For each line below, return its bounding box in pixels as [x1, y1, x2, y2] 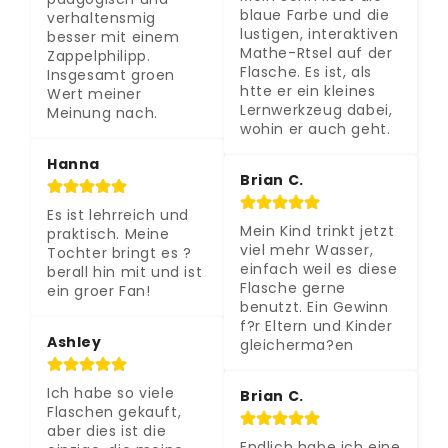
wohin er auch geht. [240, 118, 391, 139]
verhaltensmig [47, 8, 156, 29]
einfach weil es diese [240, 258, 398, 279]
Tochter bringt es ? [47, 243, 192, 264]
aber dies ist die [47, 421, 167, 442]
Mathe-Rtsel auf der [240, 42, 393, 63]
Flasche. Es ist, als [240, 61, 372, 82]
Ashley [47, 332, 102, 353]
